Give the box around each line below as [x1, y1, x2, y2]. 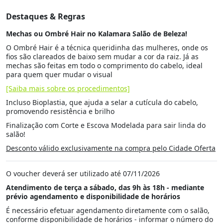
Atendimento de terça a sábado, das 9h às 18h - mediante [6, 182, 204, 192]
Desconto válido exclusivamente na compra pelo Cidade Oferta [6, 143, 216, 153]
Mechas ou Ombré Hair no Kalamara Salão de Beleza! [6, 28, 187, 38]
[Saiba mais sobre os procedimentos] [6, 83, 130, 93]
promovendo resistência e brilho [6, 106, 114, 116]
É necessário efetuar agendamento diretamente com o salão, [6, 205, 210, 215]
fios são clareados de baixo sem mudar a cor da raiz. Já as [6, 51, 199, 61]
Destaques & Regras [6, 10, 85, 22]
